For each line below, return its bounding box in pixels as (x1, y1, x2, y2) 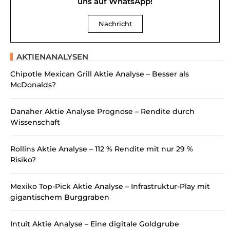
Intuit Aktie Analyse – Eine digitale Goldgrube (10, 219, 179, 229)
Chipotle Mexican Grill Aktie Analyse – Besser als (10, 69, 189, 79)
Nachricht (98, 20, 132, 28)
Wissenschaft (10, 118, 60, 127)
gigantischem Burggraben (10, 193, 109, 202)
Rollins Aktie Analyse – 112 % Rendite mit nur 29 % (10, 144, 193, 154)
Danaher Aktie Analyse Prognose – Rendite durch (10, 107, 195, 117)
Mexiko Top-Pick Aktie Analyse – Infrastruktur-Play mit (10, 182, 210, 191)
